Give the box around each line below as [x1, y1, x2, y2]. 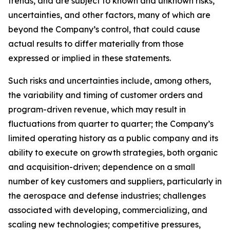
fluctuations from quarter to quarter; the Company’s [8, 119, 214, 129]
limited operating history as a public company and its [8, 133, 218, 143]
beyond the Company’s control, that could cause [8, 24, 200, 34]
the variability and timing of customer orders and [8, 90, 203, 100]
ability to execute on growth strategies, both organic [8, 147, 218, 158]
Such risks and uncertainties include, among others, [8, 75, 211, 86]
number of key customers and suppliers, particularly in [8, 176, 222, 186]
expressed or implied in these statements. [8, 53, 171, 63]
